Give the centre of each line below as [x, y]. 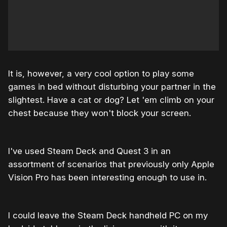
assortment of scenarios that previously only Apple [111, 164]
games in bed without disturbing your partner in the [112, 86]
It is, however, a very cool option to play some [101, 73]
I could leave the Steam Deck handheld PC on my [108, 215]
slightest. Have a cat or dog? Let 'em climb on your [111, 100]
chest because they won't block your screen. [100, 113]
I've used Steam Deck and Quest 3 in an [89, 151]
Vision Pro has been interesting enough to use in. [107, 177]
